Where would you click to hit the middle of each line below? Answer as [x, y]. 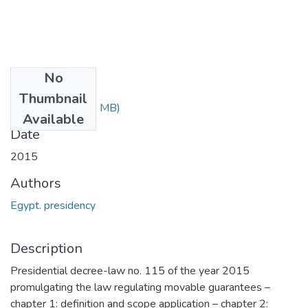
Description [46, 248]
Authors [36, 183]
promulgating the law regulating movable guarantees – [140, 287]
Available [53, 119]
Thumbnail [53, 98]
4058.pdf [45, 108]
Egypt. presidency [53, 205]
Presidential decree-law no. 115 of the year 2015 [130, 271]
